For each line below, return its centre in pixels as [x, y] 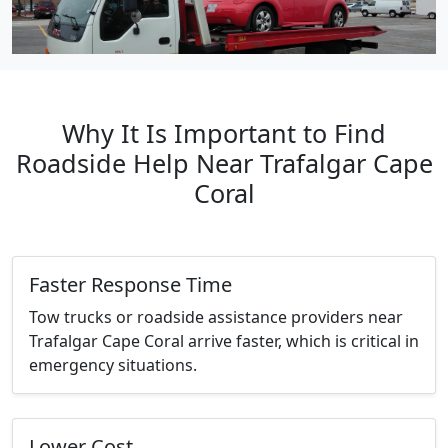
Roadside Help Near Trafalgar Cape [224, 163]
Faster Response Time [130, 285]
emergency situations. [113, 365]
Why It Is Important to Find [224, 133]
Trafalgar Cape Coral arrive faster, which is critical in [224, 341]
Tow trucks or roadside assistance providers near [216, 317]
